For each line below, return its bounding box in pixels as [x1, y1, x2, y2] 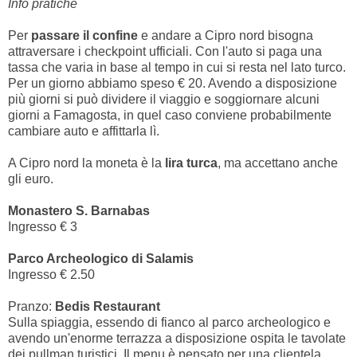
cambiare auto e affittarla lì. [8, 124, 163, 138]
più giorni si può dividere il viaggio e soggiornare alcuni [8, 92, 320, 106]
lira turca [165, 155, 218, 170]
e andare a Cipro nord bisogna [138, 28, 313, 42]
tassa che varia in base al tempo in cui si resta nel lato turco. [8, 60, 346, 74]
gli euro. [8, 171, 53, 186]
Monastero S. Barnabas [8, 203, 150, 218]
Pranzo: [8, 299, 55, 313]
